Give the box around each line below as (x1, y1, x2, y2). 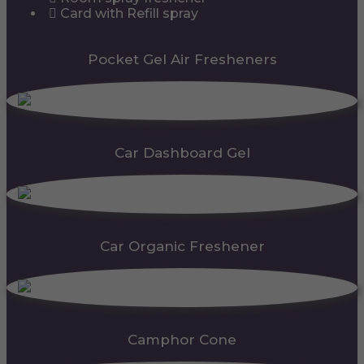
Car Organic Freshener (99, 238, 265, 255)
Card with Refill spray (57, 6, 198, 22)
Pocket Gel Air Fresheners (87, 51, 277, 68)
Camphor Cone (128, 331, 236, 349)
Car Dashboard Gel (114, 145, 250, 162)
